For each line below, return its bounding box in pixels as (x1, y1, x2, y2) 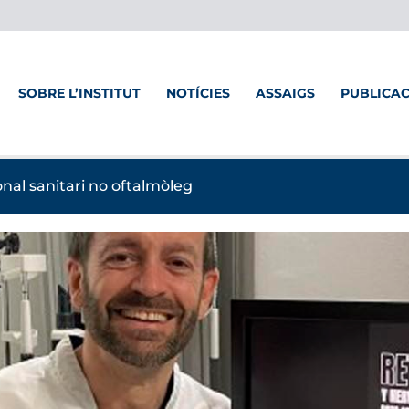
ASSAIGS (256, 85, 315, 101)
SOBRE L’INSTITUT (18, 85, 141, 101)
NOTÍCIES (166, 85, 230, 101)
